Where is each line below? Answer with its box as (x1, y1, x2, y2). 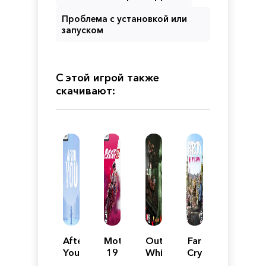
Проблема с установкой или (62, 12, 187, 24)
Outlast (145, 234, 179, 246)
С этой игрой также (56, 71, 159, 84)
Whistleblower (145, 246, 211, 258)
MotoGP (104, 234, 142, 246)
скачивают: (56, 84, 115, 97)
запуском (62, 24, 103, 36)
